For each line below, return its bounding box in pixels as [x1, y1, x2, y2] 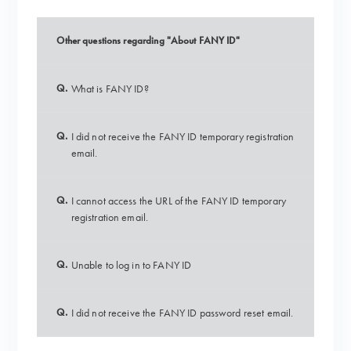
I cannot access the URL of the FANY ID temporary [71, 194, 286, 208]
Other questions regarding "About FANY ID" [56, 34, 240, 47]
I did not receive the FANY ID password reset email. [71, 306, 294, 320]
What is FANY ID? [71, 81, 149, 96]
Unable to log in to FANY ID [71, 258, 192, 272]
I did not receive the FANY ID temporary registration [71, 129, 295, 143]
